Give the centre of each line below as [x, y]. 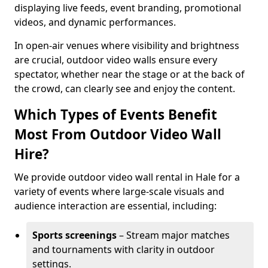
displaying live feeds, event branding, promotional [128, 8]
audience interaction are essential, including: [115, 206]
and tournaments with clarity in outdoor [124, 249]
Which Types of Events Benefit [116, 115]
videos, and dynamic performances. [95, 22]
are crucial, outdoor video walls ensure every [116, 60]
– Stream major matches [173, 235]
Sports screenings [74, 235]
